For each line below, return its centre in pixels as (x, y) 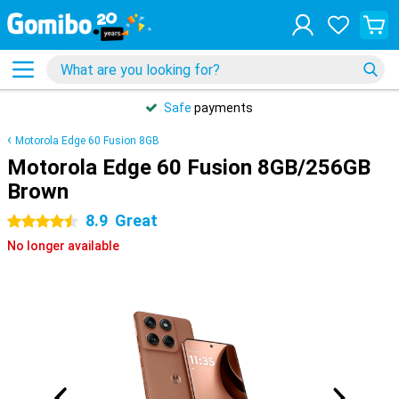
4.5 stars (33, 222)
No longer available (63, 246)
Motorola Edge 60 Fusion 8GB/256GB (189, 167)
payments (222, 108)
